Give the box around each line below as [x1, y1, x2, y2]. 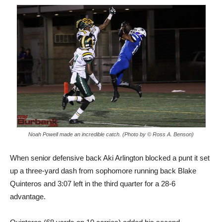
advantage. [10, 192, 46, 201]
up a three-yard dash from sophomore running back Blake [10, 166, 196, 175]
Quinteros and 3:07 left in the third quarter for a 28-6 [10, 179, 175, 188]
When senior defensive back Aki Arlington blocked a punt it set [10, 153, 210, 162]
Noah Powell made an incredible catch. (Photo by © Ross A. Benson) [28, 131, 194, 137]
